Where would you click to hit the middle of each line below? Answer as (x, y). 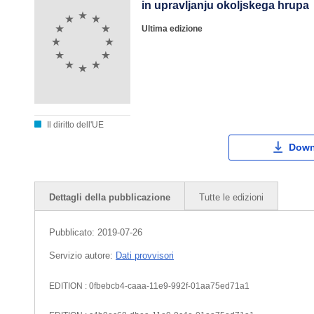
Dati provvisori (145, 255)
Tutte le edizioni (231, 197)
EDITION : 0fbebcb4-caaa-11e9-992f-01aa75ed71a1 (149, 285)
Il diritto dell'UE (74, 124)
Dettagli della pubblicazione (110, 197)
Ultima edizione (172, 29)
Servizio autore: (82, 255)
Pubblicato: (73, 232)
